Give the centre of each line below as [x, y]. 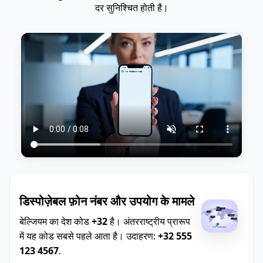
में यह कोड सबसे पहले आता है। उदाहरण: [89, 236]
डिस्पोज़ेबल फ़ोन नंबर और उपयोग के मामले [107, 201]
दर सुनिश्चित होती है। [131, 8]
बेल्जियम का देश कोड [55, 221]
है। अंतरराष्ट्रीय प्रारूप [149, 221]
